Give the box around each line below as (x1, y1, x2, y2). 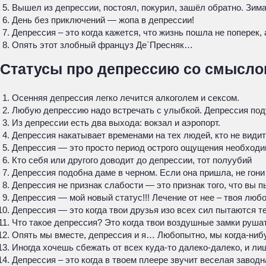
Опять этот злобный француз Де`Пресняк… (12, 40, 193, 50)
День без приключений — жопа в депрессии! (12, 15, 194, 25)
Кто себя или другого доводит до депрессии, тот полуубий (12, 155, 252, 165)
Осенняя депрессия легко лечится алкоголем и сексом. (12, 93, 239, 103)
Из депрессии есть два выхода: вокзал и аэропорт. (12, 118, 220, 128)
